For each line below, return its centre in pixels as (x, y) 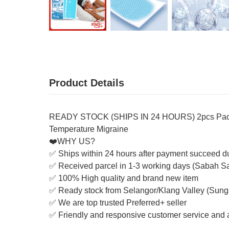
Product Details (87, 83)
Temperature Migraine (89, 129)
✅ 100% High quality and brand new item (124, 178)
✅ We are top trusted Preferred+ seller (118, 203)
